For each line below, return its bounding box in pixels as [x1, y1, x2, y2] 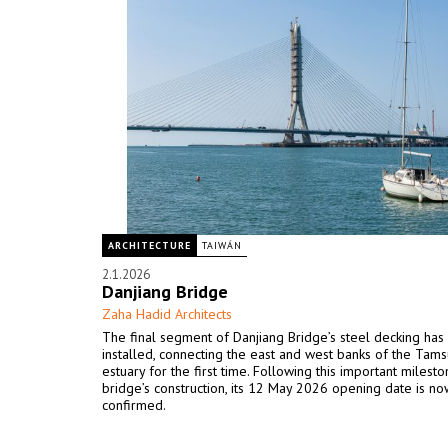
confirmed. [102, 396, 166, 414]
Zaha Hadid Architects [102, 305, 232, 323]
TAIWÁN [202, 239, 242, 252]
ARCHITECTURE [108, 239, 191, 252]
